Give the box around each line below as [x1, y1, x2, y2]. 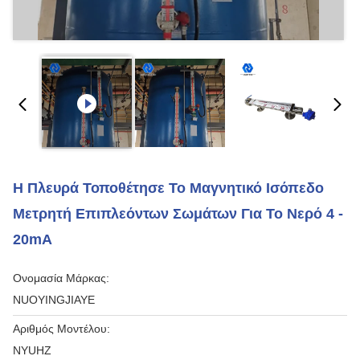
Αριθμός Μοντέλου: [13, 322, 110, 335]
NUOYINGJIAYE [13, 293, 95, 306]
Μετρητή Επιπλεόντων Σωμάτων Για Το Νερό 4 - [13, 206, 343, 222]
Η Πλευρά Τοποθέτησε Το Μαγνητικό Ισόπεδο [13, 180, 324, 196]
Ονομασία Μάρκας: [13, 272, 109, 284]
